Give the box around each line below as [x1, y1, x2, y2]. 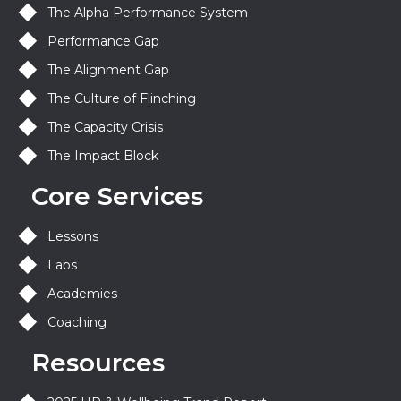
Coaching [47, 314, 107, 331]
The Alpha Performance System [47, 4, 248, 21]
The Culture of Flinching [47, 90, 196, 107]
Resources [31, 347, 165, 379]
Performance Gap [47, 33, 159, 50]
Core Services [31, 181, 203, 212]
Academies [47, 286, 117, 303]
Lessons [47, 228, 98, 245]
